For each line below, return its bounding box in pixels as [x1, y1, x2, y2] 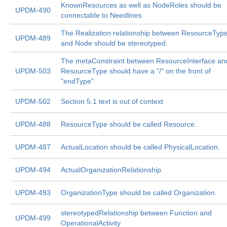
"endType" [61, 77, 94, 85]
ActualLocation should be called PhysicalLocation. [61, 143, 220, 151]
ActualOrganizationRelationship [61, 166, 161, 174]
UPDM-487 [15, 143, 51, 151]
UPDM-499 [15, 214, 51, 222]
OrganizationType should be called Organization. [61, 188, 217, 197]
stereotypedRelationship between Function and [61, 209, 212, 217]
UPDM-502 [15, 97, 51, 105]
